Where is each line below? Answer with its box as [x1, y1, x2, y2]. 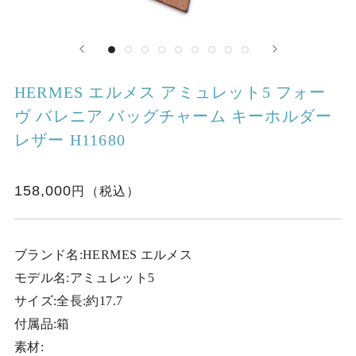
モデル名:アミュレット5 [14, 270, 155, 284]
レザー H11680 [14, 130, 126, 149]
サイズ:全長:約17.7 [14, 293, 123, 308]
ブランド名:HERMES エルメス [14, 247, 193, 261]
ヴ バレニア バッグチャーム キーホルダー [14, 106, 333, 125]
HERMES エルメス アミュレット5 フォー [14, 83, 327, 101]
